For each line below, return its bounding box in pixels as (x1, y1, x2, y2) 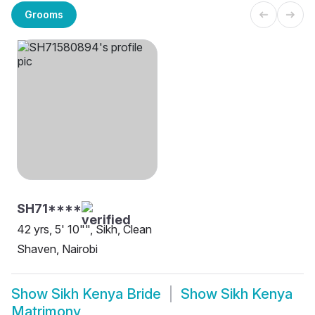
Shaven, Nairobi (17, 242, 98, 257)
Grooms (25, 8, 63, 20)
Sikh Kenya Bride (51, 285, 161, 303)
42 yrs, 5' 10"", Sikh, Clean (17, 222, 152, 237)
